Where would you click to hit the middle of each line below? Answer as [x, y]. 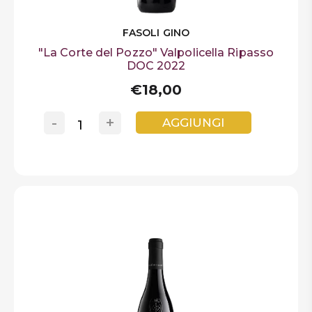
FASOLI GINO [156, 32]
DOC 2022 [156, 65]
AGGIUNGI [194, 123]
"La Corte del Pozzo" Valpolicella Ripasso [156, 52]
